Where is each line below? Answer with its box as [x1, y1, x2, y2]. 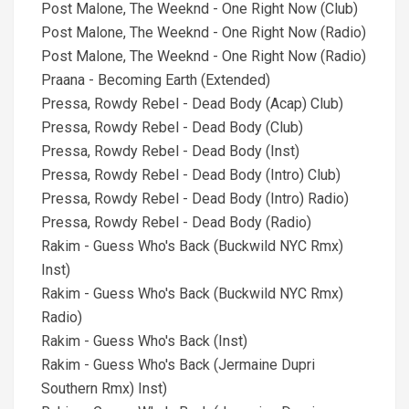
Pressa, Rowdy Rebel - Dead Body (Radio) [41, 214, 311, 231]
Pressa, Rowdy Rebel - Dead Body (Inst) [41, 142, 299, 160]
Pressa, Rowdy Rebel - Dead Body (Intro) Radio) [41, 190, 349, 207]
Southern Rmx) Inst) [41, 380, 167, 397]
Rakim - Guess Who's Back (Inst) [41, 332, 247, 350]
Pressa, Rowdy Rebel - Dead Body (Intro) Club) [41, 166, 341, 184]
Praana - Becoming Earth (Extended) [41, 71, 270, 89]
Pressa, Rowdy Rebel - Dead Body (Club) [41, 119, 303, 136]
